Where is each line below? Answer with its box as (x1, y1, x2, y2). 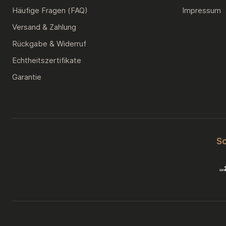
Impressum (182, 6, 221, 15)
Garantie (12, 72, 41, 82)
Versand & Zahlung (12, 22, 76, 32)
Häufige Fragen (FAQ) (12, 6, 88, 15)
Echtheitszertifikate (12, 55, 81, 65)
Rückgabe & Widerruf (12, 39, 86, 48)
